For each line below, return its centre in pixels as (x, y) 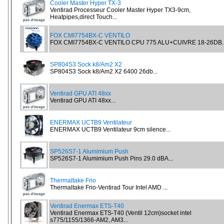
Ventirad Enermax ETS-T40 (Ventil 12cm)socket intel (121, 213)
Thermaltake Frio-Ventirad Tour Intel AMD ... (109, 187)
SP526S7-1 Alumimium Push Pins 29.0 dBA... (111, 158)
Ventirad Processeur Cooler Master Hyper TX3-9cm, (120, 10)
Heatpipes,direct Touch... (83, 17)
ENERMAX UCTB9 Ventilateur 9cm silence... (110, 129)
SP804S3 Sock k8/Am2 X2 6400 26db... (104, 71)
